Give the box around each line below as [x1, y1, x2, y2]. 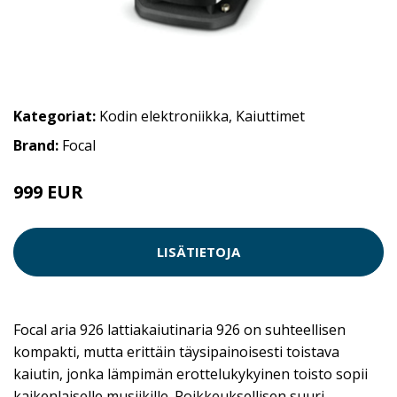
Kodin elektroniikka [99, 105, 229, 126]
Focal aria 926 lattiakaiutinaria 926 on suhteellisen [13, 319, 346, 339]
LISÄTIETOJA [157, 243, 240, 261]
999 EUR [13, 179, 88, 204]
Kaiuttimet [236, 105, 305, 126]
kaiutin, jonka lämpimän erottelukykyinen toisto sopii [13, 363, 368, 384]
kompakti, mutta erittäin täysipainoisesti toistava [13, 341, 339, 362]
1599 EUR [88, 186, 135, 202]
